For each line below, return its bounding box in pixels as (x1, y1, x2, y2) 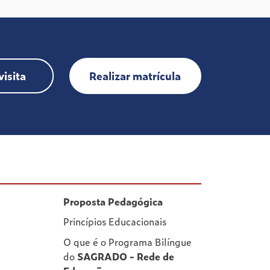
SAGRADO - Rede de (77, 248, 174, 263)
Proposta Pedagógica (63, 193, 163, 209)
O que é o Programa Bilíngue (63, 234, 192, 249)
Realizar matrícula (89, 67, 181, 84)
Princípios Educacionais (63, 214, 166, 229)
